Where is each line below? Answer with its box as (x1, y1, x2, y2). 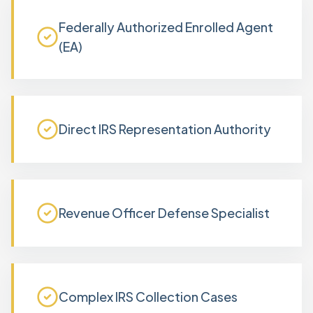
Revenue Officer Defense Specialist (59, 205, 270, 221)
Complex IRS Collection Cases (59, 289, 238, 305)
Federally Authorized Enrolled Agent (59, 19, 273, 35)
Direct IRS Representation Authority (59, 121, 271, 137)
